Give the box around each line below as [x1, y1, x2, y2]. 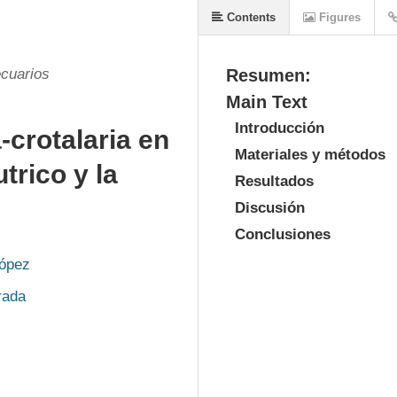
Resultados [235, 173, 314, 190]
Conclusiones [235, 226, 331, 243]
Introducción [235, 120, 324, 136]
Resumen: [226, 66, 311, 85]
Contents [223, 11, 276, 24]
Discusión [235, 199, 305, 216]
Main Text [226, 92, 307, 112]
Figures [315, 11, 361, 24]
